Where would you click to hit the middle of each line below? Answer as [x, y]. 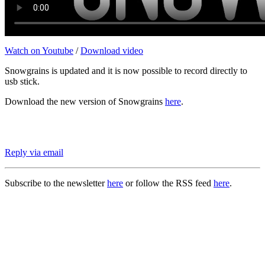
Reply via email [34, 153]
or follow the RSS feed [168, 183]
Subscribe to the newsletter [56, 183]
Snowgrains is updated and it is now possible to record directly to [126, 71]
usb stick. [22, 82]
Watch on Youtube [39, 51]
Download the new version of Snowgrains [85, 102]
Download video [112, 51]
